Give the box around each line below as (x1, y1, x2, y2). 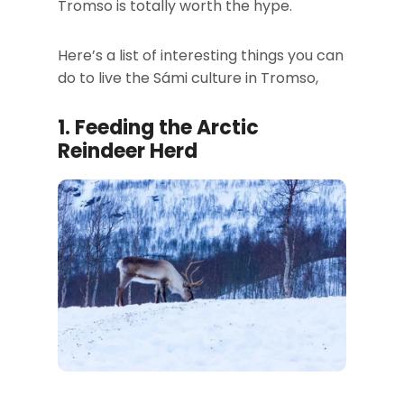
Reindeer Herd (58, 137, 197, 165)
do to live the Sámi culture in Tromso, (58, 68, 318, 88)
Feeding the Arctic (75, 114, 259, 142)
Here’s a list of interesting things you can (58, 45, 344, 66)
